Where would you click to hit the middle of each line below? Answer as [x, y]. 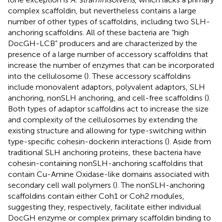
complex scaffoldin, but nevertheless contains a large [102, 10]
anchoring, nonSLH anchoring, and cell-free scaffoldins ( [107, 98]
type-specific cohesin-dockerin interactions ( [87, 141]
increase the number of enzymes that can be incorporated [111, 65]
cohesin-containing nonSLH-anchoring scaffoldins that [106, 163]
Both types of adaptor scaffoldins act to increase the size [108, 109]
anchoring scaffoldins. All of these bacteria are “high [98, 32]
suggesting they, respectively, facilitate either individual [105, 207]
